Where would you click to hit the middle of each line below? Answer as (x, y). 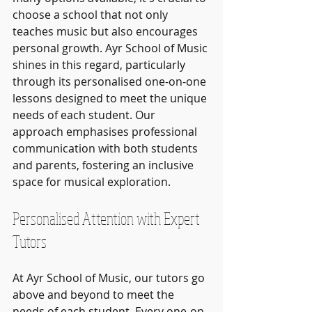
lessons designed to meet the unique (111, 98)
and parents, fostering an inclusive (104, 165)
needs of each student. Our (85, 115)
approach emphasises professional (106, 131)
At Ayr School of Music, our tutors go (110, 278)
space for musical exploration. (92, 181)
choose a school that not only (92, 14)
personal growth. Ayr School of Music (111, 48)
